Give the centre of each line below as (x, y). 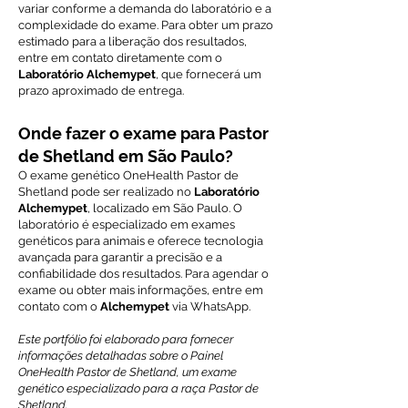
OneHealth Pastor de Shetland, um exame (127, 372)
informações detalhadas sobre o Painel (121, 356)
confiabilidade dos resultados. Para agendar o (143, 274)
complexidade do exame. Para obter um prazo (146, 25)
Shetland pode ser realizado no (106, 192)
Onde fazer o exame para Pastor (143, 133)
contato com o (59, 306)
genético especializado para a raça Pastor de (138, 388)
